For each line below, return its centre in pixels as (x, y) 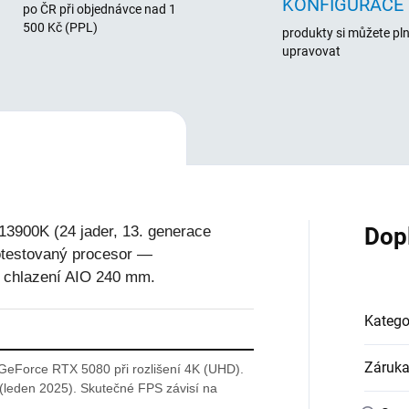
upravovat (311, 51)
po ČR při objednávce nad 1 (99, 9)
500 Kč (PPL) (60, 27)
